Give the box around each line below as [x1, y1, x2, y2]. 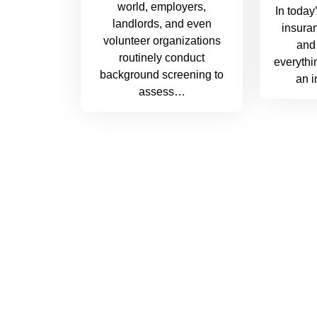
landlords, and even [112, 17, 212, 30]
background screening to [100, 68, 224, 81]
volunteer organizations [103, 34, 221, 47]
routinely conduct [119, 51, 205, 64]
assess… [138, 85, 185, 98]
